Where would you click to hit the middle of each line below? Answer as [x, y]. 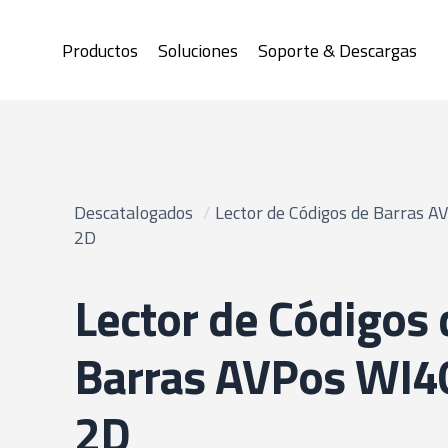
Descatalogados [133, 212]
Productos [100, 50]
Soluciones [198, 50]
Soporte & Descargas [337, 50]
